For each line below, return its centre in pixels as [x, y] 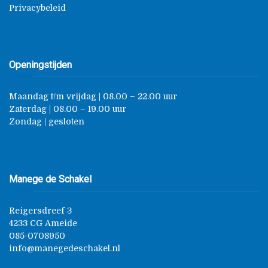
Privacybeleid [37, 7]
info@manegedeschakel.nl [65, 248]
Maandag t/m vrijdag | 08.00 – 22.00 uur [93, 96]
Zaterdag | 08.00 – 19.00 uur [68, 109]
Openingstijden [40, 65]
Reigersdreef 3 [40, 210]
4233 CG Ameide [43, 223]
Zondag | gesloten [47, 121]
